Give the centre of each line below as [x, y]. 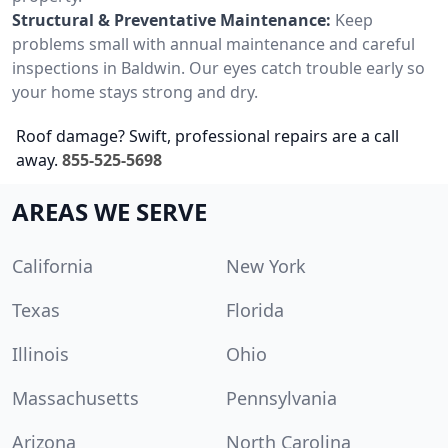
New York [266, 265]
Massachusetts [75, 397]
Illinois [40, 353]
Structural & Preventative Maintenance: [171, 19]
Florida [255, 309]
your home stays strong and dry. [135, 91]
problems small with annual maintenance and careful [213, 43]
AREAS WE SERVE [109, 211]
